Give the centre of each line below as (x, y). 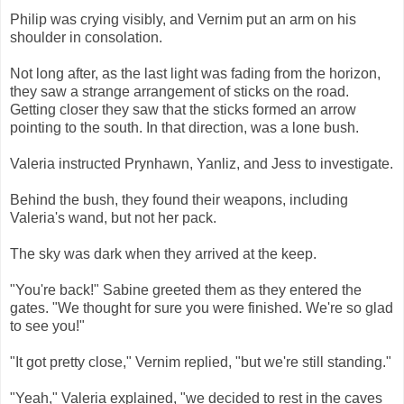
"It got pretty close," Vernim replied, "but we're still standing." (201, 363)
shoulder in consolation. (86, 38)
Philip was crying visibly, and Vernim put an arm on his (183, 20)
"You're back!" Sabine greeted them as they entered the (186, 290)
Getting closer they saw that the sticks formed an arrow (183, 110)
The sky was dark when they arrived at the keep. (163, 254)
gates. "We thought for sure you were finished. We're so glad (202, 308)
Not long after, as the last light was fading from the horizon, (195, 74)
